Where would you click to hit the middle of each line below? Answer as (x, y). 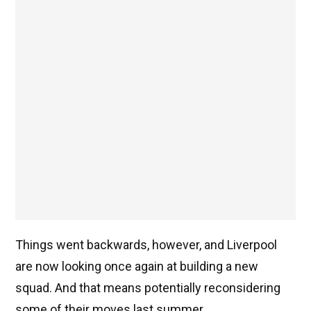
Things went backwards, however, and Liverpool (146, 245)
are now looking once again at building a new (137, 267)
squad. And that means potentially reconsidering (148, 288)
